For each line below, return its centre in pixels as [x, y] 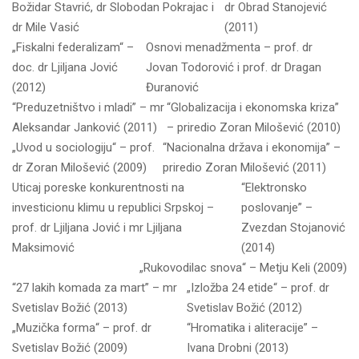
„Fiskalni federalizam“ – [73, 47]
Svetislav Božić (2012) [244, 308]
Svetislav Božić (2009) [70, 348]
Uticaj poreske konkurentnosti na [98, 188]
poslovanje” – [276, 208]
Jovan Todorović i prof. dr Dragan [234, 67]
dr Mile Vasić [46, 27]
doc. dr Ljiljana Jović [65, 67]
